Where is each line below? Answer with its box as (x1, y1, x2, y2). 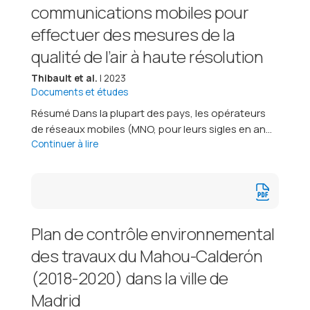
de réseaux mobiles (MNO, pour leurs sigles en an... (30, 121, 272, 136)
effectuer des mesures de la (30, 22, 235, 46)
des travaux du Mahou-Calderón (30, 244, 263, 267)
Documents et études (30, 85, 128, 98)
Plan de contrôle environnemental (30, 221, 275, 245)
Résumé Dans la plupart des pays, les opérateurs (30, 105, 266, 120)
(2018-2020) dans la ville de (30, 266, 228, 289)
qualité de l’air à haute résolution (30, 44, 264, 68)
